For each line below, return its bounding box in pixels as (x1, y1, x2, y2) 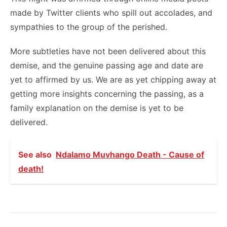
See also (18, 149, 52, 160)
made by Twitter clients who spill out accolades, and (10, 8, 212, 18)
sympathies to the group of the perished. (10, 22, 167, 32)
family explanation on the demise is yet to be (10, 103, 183, 113)
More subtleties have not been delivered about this (10, 46, 206, 56)
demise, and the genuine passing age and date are (10, 60, 203, 70)
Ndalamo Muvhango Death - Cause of (56, 149, 204, 160)
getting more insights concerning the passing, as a (10, 89, 204, 99)
